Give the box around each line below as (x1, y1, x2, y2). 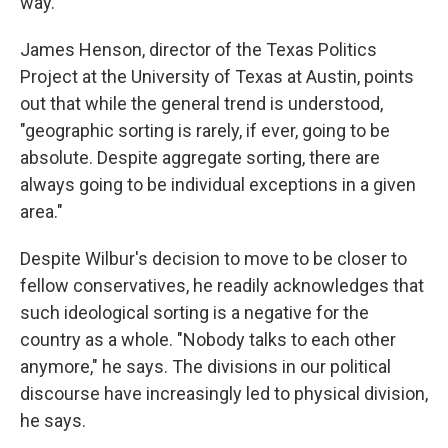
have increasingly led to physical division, (104, 383, 428, 405)
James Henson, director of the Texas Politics (20, 39, 377, 61)
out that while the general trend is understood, (20, 93, 383, 115)
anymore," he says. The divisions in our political (20, 356, 391, 378)
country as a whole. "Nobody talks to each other (20, 329, 396, 351)
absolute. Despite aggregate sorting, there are (20, 147, 380, 169)
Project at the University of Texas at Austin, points (20, 66, 414, 88)
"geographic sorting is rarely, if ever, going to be (20, 120, 390, 142)
